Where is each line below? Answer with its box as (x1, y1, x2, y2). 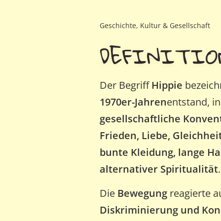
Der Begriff (100, 78, 151, 92)
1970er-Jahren (100, 95, 167, 109)
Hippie (151, 78, 183, 92)
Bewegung (117, 186, 167, 200)
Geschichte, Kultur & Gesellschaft (100, 21, 210, 30)
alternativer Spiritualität (100, 162, 218, 176)
